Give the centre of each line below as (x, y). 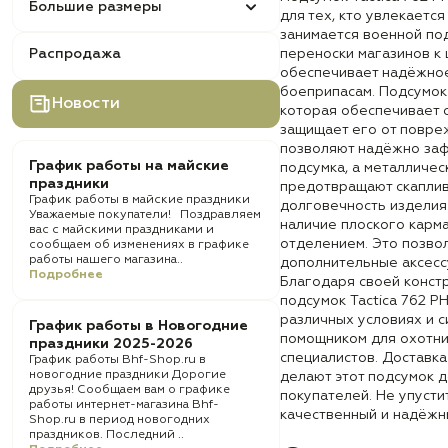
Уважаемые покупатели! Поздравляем (145, 215)
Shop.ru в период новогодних (119, 420)
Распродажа (75, 54)
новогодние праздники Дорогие (127, 375)
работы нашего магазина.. (106, 260)
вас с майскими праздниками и (121, 230)
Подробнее (66, 275)
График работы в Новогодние (138, 326)
